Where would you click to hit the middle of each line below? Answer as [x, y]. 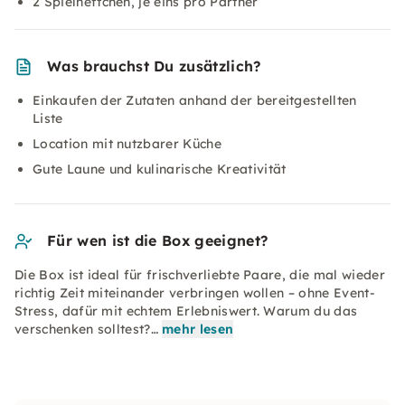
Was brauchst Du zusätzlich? [154, 66]
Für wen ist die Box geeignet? [158, 240]
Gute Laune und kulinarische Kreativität [160, 169]
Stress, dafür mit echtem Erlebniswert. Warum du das [186, 311]
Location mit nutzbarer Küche [127, 144]
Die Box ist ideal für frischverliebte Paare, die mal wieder [200, 275]
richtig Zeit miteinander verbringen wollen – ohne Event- [195, 293]
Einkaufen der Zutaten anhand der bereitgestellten [195, 100]
